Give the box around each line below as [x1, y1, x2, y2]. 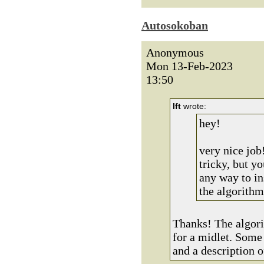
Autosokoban [141, 19, 208, 32]
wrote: [181, 101, 206, 111]
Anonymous [146, 46, 204, 59]
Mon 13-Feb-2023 [146, 60, 233, 72]
